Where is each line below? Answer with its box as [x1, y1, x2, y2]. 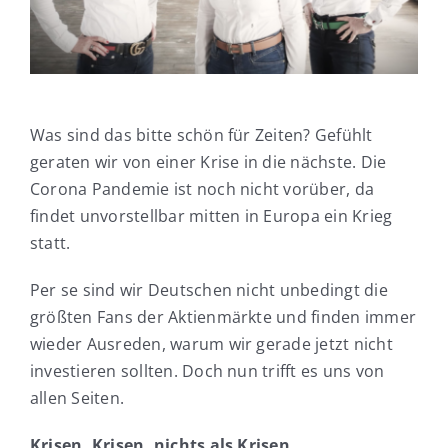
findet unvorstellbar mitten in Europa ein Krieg [29, 205, 393, 228]
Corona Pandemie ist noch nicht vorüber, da [29, 178, 375, 201]
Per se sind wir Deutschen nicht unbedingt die [29, 279, 388, 302]
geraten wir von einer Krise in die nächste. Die [29, 151, 387, 174]
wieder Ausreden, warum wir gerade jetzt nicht [29, 333, 393, 356]
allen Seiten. [29, 387, 125, 410]
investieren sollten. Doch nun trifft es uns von [29, 360, 385, 383]
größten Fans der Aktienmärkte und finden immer [29, 306, 417, 329]
